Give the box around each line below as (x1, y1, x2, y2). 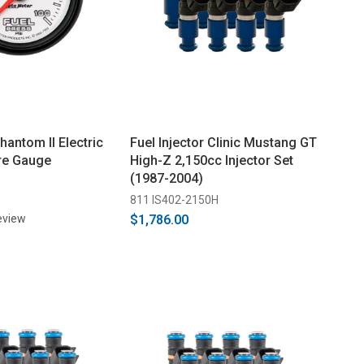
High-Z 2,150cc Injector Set (129, 152, 293, 168)
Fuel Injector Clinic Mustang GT (129, 134, 317, 150)
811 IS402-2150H (129, 193, 219, 206)
